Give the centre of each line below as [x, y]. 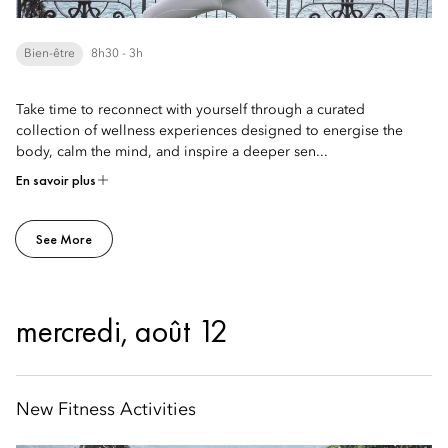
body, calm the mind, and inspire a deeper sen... [172, 152]
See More [64, 239]
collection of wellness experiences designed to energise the [209, 131]
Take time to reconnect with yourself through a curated [190, 110]
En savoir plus [56, 180]
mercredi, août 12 [122, 331]
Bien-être [49, 54]
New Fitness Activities [106, 410]
